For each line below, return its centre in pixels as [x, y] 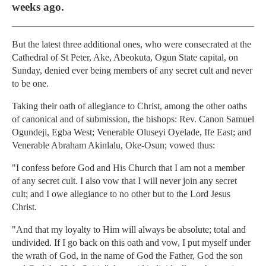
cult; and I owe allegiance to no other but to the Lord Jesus [121, 194]
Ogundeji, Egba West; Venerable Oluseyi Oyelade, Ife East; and [132, 132]
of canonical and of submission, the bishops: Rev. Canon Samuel [133, 119]
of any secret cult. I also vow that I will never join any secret [124, 181]
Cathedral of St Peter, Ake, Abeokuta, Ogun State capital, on [125, 58]
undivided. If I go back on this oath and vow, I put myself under [131, 243]
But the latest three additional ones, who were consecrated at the [132, 45]
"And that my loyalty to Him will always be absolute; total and [129, 230]
